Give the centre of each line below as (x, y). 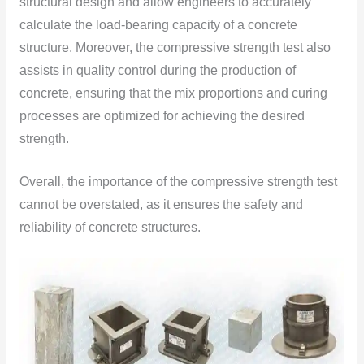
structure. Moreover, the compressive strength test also (175, 47)
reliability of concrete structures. (110, 227)
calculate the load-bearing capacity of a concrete (158, 24)
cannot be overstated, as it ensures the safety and (161, 204)
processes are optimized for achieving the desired (162, 115)
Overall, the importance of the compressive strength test (178, 181)
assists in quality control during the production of (157, 70)
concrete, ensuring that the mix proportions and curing (173, 93)
